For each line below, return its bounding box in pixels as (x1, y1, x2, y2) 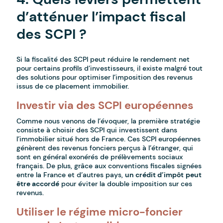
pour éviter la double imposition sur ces (59, 179, 193, 189)
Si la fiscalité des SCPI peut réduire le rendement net (16, 55, 190, 64)
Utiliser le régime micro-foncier (16, 205, 183, 220)
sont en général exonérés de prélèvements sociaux (16, 152, 183, 162)
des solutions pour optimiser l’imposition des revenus (16, 73, 193, 82)
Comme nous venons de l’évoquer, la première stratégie (16, 116, 201, 126)
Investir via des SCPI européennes (16, 98, 194, 113)
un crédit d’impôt (125, 170, 184, 180)
